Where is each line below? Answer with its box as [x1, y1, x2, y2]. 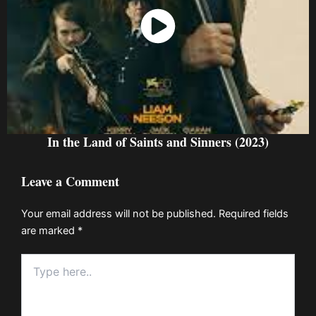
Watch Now [114, 23, 202, 47]
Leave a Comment [21, 172, 119, 191]
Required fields [219, 207, 288, 220]
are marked [21, 224, 78, 237]
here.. [20, 268, 47, 281]
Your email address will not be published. [21, 207, 216, 220]
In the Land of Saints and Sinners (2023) [47, 133, 269, 152]
